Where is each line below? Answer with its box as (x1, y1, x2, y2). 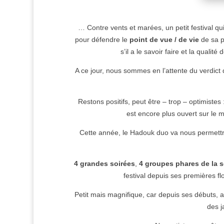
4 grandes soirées (73, 159, 135, 167)
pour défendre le (74, 35, 129, 43)
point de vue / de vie (129, 35, 199, 43)
